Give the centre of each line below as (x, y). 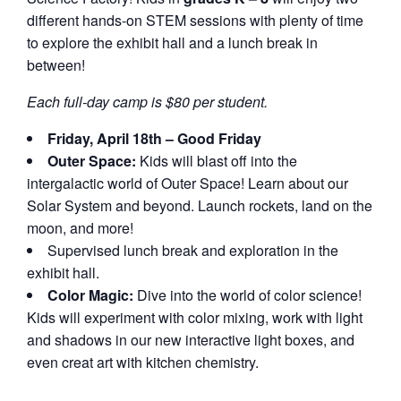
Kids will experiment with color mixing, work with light (195, 318)
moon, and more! (80, 228)
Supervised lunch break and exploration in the (193, 251)
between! (56, 65)
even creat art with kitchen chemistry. (143, 363)
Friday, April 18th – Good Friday (154, 139)
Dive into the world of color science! (247, 295)
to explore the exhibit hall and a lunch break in (172, 43)
